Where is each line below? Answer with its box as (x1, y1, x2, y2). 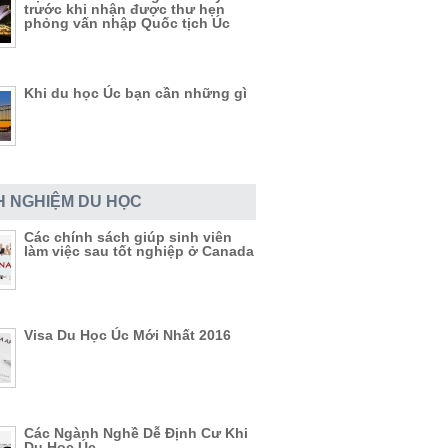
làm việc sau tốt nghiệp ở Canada (24, 243, 254, 259)
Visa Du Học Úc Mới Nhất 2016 (24, 327, 231, 343)
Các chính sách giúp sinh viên (24, 229, 232, 245)
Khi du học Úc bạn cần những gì (24, 85, 247, 101)
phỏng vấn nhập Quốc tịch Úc (24, 15, 230, 31)
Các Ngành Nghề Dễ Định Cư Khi (24, 425, 248, 441)
